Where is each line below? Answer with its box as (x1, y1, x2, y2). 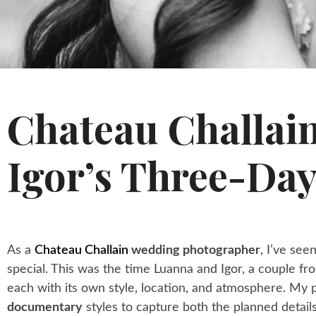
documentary (7, 300, 83, 314)
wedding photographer (128, 243, 260, 257)
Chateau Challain (35, 243, 128, 257)
